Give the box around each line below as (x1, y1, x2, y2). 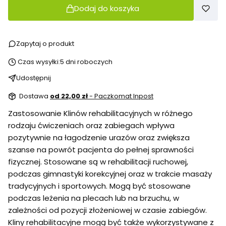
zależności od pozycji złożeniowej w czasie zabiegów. (8, 205, 207, 216)
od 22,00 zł (50, 91, 89, 101)
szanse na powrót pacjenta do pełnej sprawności (8, 144, 194, 155)
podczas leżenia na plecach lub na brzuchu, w (8, 193, 179, 204)
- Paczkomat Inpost (89, 91, 153, 101)
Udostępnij (16, 73, 51, 83)
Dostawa (19, 91, 50, 101)
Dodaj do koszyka (74, 3, 139, 14)
